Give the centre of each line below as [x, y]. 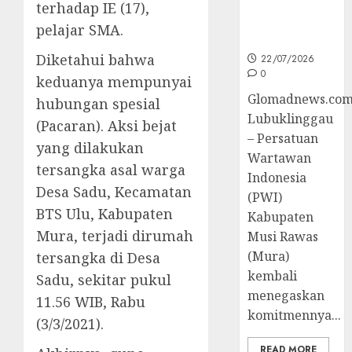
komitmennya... [295, 315]
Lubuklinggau [291, 118]
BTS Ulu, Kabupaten [104, 213]
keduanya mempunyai [114, 81]
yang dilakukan [90, 147]
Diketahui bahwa [95, 59]
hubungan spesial [98, 103]
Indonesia [277, 177]
